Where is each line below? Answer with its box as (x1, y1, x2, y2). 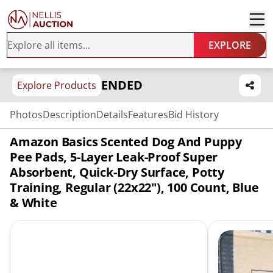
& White (10, 194, 57, 211)
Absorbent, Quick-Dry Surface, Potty (10, 164, 224, 180)
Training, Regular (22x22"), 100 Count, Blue (10, 179, 259, 196)
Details (96, 108, 128, 121)
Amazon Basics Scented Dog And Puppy (10, 133, 242, 150)
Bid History (168, 108, 219, 121)
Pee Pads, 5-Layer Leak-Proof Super (10, 149, 218, 165)
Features (128, 108, 168, 121)
